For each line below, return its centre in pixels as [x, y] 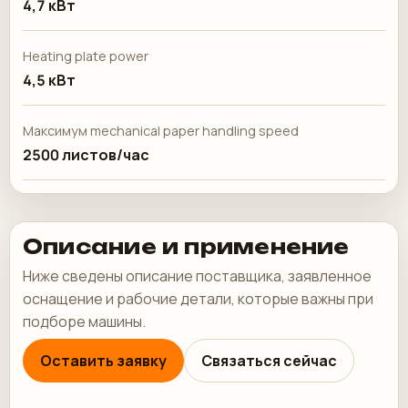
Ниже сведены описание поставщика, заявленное [197, 276]
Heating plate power [86, 56]
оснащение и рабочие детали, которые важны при [198, 299]
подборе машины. [84, 321]
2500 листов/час [86, 155]
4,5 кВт [49, 80]
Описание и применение [186, 246]
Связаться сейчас [269, 361]
